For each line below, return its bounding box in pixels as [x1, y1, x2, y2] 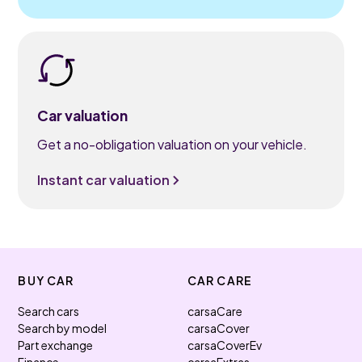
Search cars [18, 304, 80, 318]
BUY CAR [18, 273, 74, 288]
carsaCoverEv [187, 338, 262, 352]
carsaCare [187, 304, 242, 318]
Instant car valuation [37, 171, 170, 188]
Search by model [18, 321, 107, 335]
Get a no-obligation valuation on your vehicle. [37, 136, 308, 153]
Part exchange [18, 338, 94, 352]
